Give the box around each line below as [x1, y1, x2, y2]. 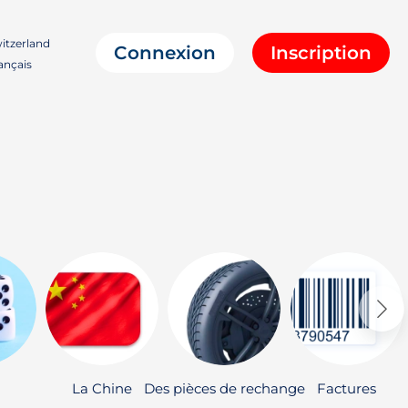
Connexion [114, 42, 216, 64]
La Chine [71, 380, 132, 397]
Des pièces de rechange [143, 380, 305, 397]
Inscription [270, 42, 372, 64]
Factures [317, 380, 377, 397]
